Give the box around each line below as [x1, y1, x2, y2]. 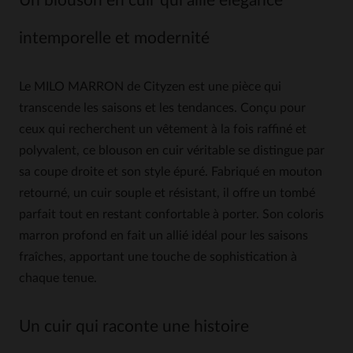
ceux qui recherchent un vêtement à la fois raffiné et [19, 123, 307, 136]
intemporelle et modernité [19, 30, 210, 46]
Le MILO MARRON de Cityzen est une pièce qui [19, 80, 281, 93]
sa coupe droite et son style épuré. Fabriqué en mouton [19, 165, 322, 178]
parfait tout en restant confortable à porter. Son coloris [19, 208, 324, 221]
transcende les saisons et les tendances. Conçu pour [19, 102, 306, 114]
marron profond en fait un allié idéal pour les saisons [19, 229, 308, 242]
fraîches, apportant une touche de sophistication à [19, 251, 297, 263]
